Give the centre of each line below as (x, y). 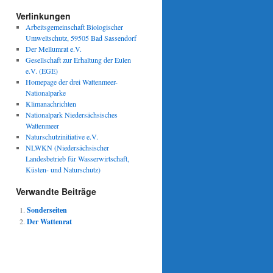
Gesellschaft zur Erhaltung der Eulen (78, 60)
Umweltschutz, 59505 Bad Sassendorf (81, 38)
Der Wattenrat (49, 222)
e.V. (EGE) (41, 71)
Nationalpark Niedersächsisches (71, 115)
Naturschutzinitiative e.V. (62, 136)
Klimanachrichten (51, 104)
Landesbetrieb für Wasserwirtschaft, (77, 158)
